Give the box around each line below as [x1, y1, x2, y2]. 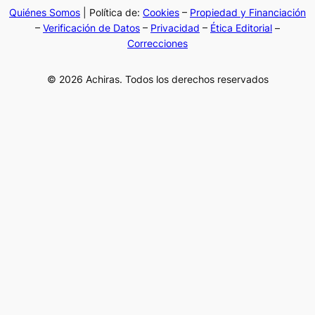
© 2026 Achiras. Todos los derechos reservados [46, 72, 269, 85]
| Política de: [80, 6, 143, 19]
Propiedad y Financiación [190, 6, 306, 19]
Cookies [143, 6, 179, 19]
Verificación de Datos [43, 22, 140, 34]
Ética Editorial [210, 22, 272, 34]
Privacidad [150, 22, 200, 34]
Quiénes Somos [9, 6, 80, 19]
